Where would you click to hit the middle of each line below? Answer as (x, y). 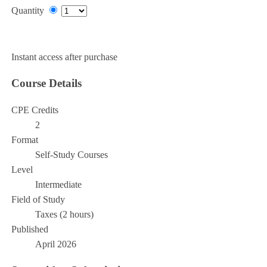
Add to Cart (33, 38)
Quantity (27, 11)
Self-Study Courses (71, 155)
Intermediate (58, 185)
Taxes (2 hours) (64, 215)
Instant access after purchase (64, 57)
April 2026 (55, 244)
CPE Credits (35, 110)
